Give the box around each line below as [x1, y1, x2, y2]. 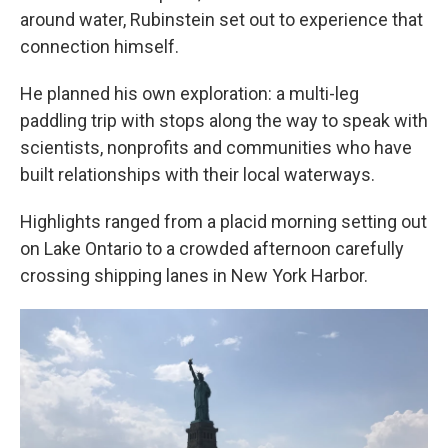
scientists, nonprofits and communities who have [20, 137, 412, 158]
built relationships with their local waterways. [20, 164, 375, 185]
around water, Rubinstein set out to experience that [20, 9, 423, 30]
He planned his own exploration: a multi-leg [20, 83, 359, 104]
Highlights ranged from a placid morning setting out [20, 211, 427, 232]
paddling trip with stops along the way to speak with [20, 110, 428, 131]
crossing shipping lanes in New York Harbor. [20, 265, 368, 286]
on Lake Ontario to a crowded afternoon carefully [20, 238, 404, 259]
